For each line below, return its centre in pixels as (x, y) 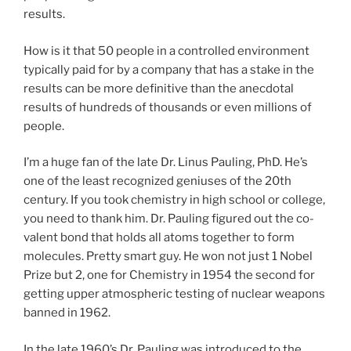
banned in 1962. (67, 313)
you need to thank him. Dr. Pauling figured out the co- (169, 219)
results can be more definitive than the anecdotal (159, 88)
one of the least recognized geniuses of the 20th (157, 181)
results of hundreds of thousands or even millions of (168, 107)
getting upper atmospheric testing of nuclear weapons (174, 294)
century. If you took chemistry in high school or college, (174, 200)
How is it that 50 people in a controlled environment (166, 51)
